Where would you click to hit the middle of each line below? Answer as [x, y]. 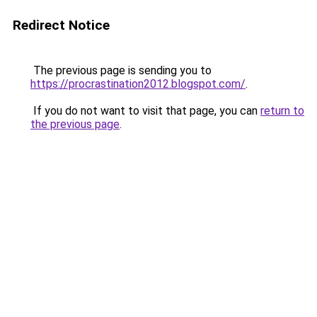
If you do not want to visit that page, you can [145, 111]
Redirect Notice [61, 25]
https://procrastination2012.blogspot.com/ [138, 84]
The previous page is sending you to [121, 70]
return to [282, 111]
